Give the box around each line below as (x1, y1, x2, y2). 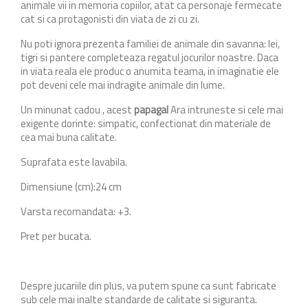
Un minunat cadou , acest (21, 102, 132, 118)
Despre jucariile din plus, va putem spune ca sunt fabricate (21, 278, 276, 294)
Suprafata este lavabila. (21, 154, 127, 170)
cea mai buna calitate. (21, 129, 117, 145)
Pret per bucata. (21, 228, 91, 244)
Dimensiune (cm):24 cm (21, 179, 122, 195)
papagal (132, 102, 168, 118)
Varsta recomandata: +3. (21, 203, 131, 219)
